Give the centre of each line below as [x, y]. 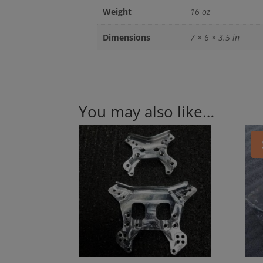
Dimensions [126, 37]
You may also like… [147, 111]
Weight [117, 11]
